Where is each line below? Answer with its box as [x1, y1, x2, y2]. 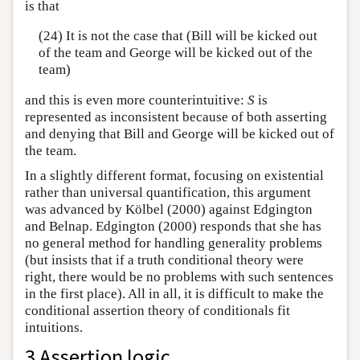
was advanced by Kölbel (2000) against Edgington [25, 201, 313, 217]
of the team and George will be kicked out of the [38, 45, 313, 61]
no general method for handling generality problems [25, 235, 322, 251]
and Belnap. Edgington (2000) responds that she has [25, 218, 321, 234]
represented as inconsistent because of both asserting [25, 108, 327, 125]
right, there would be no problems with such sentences [25, 268, 333, 284]
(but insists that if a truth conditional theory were [25, 252, 304, 268]
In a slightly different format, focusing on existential [25, 167, 324, 183]
